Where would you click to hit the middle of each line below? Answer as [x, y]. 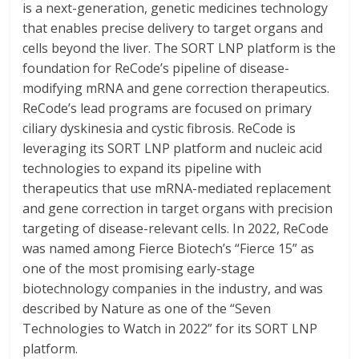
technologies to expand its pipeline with [142, 168]
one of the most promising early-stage [139, 268]
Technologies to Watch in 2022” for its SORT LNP [170, 329]
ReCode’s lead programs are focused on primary [167, 108]
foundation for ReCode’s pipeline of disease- [156, 68]
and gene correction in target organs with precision [178, 208]
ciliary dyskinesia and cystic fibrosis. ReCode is [159, 128]
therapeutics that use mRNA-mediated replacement [177, 188]
